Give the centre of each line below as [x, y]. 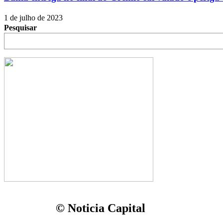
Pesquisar [20, 27]
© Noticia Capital [101, 208]
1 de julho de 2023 [33, 17]
